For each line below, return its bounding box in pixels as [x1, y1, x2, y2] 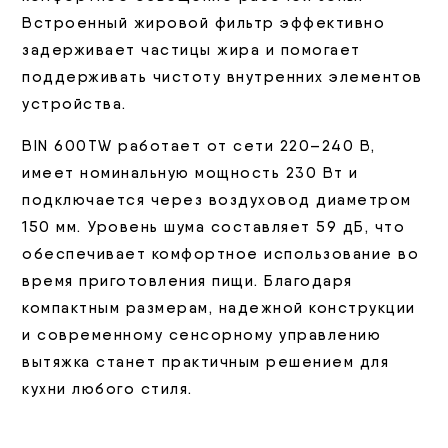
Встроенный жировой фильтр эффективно [22, 14, 386, 33]
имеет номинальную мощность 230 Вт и [22, 164, 359, 183]
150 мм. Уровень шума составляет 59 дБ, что [22, 218, 406, 237]
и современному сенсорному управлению [22, 326, 382, 345]
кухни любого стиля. [22, 380, 193, 399]
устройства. [22, 95, 127, 114]
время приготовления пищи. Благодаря [22, 272, 353, 291]
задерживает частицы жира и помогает [22, 41, 361, 60]
